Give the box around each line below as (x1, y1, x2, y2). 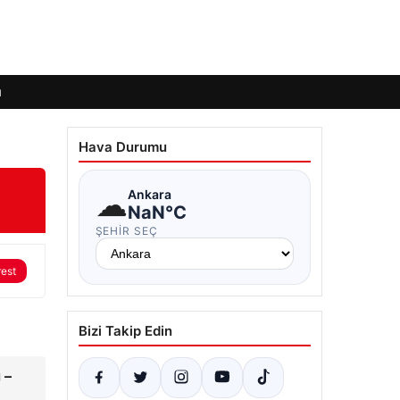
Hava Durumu (78, 138, 167, 155)
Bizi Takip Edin (78, 322, 172, 339)
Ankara (127, 186, 171, 202)
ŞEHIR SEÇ (95, 224, 159, 237)
